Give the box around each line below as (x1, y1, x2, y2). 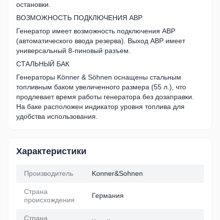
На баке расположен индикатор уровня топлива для (16, 102, 185, 110)
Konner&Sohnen (92, 169, 143, 177)
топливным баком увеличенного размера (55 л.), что (16, 82, 186, 91)
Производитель (24, 169, 73, 177)
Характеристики (16, 146, 86, 156)
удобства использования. (16, 112, 98, 120)
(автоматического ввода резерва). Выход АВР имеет (16, 36, 185, 45)
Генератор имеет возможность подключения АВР (16, 27, 175, 35)
